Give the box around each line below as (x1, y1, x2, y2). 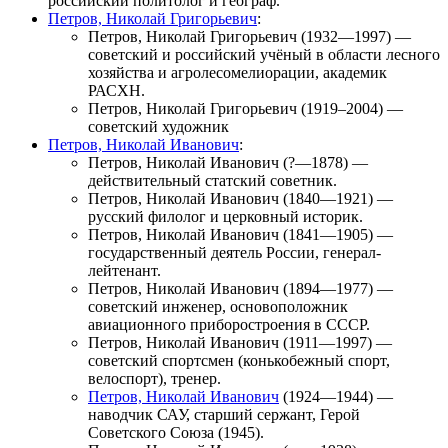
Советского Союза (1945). (88, 424, 264, 442)
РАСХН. (88, 82, 145, 100)
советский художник (88, 118, 229, 136)
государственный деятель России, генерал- (88, 244, 381, 262)
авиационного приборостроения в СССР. (88, 316, 370, 334)
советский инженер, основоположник (88, 298, 348, 316)
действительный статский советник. (88, 172, 337, 190)
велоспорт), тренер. (88, 370, 221, 388)
